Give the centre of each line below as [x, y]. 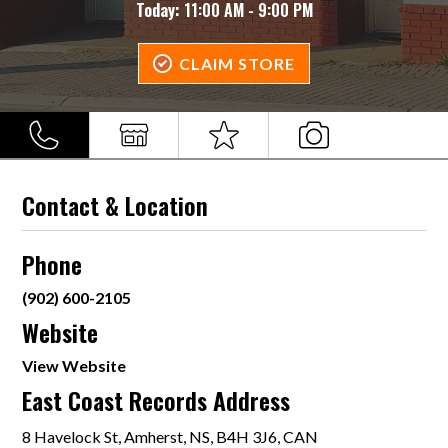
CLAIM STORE [237, 63]
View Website [74, 365]
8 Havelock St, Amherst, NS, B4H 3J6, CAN [170, 436]
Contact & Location [115, 205]
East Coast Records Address [156, 400]
